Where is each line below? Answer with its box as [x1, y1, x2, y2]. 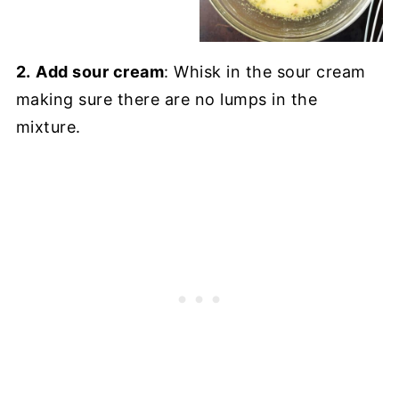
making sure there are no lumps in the [15, 90, 318, 110]
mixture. [15, 118, 81, 137]
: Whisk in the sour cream [164, 62, 366, 82]
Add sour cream [36, 62, 165, 82]
